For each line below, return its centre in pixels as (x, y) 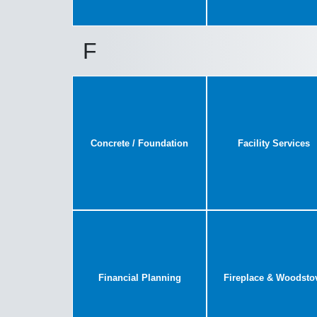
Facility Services (274, 143)
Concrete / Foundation (139, 143)
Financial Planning (139, 277)
